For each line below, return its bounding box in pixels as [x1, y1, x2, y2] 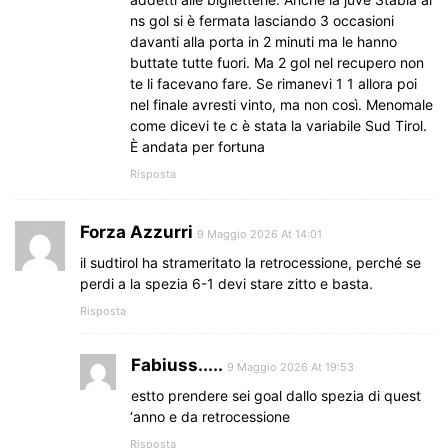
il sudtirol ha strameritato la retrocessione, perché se [80, 254, 421, 272]
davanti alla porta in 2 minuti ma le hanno [130, 33, 397, 51]
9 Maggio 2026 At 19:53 [227, 360, 354, 375]
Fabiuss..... [131, 355, 223, 376]
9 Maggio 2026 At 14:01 [197, 227, 322, 242]
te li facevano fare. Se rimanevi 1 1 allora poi [130, 75, 417, 93]
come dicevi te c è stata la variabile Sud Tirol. [130, 117, 427, 135]
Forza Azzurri [80, 222, 193, 243]
